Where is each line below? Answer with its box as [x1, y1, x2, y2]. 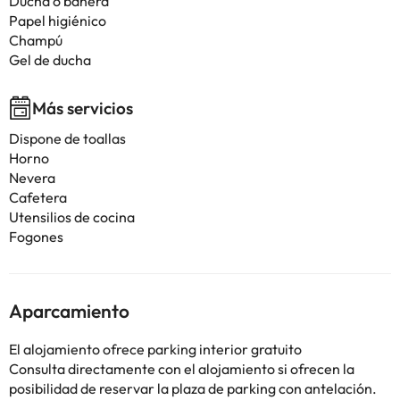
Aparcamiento [9, 299, 129, 322]
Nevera [9, 169, 55, 187]
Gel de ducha [9, 51, 91, 69]
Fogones [9, 228, 63, 246]
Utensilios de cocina [9, 208, 135, 226]
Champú [9, 31, 62, 49]
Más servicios [32, 97, 133, 119]
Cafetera [9, 188, 67, 206]
